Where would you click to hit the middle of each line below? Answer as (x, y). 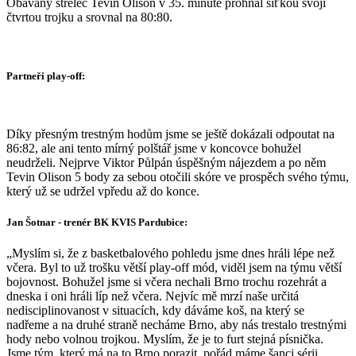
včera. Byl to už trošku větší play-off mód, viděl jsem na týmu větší (174, 268)
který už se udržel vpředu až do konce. (103, 191)
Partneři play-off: (46, 75)
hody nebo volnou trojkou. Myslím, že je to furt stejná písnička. (165, 339)
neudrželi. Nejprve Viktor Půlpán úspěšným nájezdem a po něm (166, 162)
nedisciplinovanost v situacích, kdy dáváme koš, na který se (155, 311)
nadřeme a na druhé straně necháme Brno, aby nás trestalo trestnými (176, 325)
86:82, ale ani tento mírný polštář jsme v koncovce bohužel (154, 148)
